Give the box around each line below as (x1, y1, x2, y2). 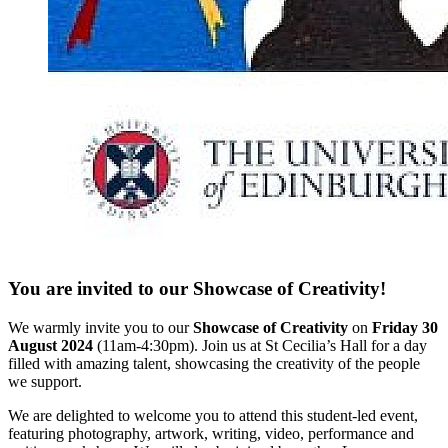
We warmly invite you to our (8, 319, 193, 337)
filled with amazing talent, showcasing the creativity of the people (8, 355, 420, 373)
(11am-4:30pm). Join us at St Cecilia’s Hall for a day (93, 337, 427, 355)
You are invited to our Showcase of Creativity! (8, 278, 386, 300)
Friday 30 (372, 319, 438, 337)
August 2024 (8, 337, 93, 355)
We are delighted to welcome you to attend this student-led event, (8, 407, 418, 425)
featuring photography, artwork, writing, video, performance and (8, 425, 414, 443)
